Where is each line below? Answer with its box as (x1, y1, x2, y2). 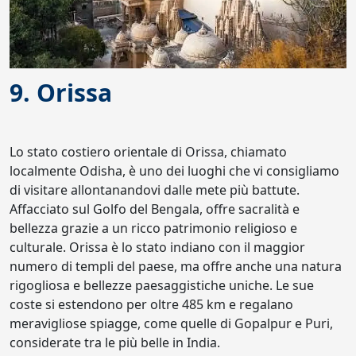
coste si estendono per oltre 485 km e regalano (10, 296, 293, 313)
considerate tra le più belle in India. (10, 334, 220, 351)
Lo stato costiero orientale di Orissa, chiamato (10, 143, 287, 161)
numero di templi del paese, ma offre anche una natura (10, 257, 342, 275)
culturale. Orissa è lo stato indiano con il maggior (10, 238, 305, 256)
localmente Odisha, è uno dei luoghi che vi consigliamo (10, 162, 339, 180)
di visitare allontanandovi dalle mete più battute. (10, 181, 300, 199)
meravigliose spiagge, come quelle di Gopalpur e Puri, (10, 315, 333, 332)
